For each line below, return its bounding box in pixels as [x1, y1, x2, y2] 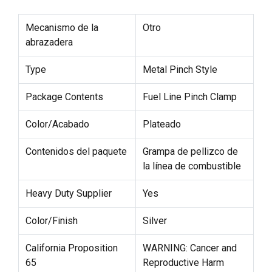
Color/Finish [25, 214, 78, 226]
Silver [142, 214, 167, 226]
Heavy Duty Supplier [25, 187, 112, 199]
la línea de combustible [142, 160, 241, 172]
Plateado [142, 118, 181, 130]
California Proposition [25, 242, 118, 254]
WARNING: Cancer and [142, 242, 237, 254]
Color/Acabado [25, 118, 89, 130]
